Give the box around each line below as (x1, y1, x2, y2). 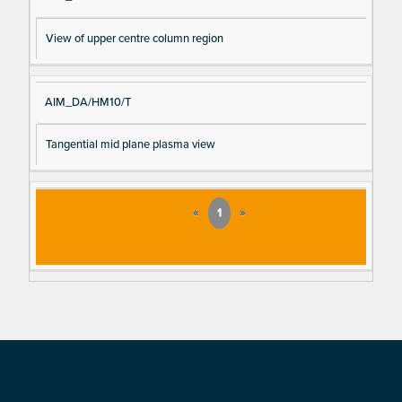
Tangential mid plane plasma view (45, 136, 215, 152)
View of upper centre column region (45, 31, 223, 46)
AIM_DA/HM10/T (44, 94, 131, 109)
